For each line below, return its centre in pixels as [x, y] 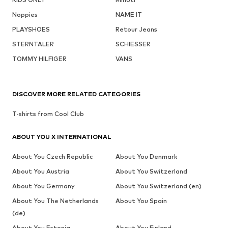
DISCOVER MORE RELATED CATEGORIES [76, 94]
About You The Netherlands [55, 201]
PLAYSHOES [31, 29]
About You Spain [141, 201]
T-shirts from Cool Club [48, 113]
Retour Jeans [136, 29]
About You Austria [41, 171]
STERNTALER [33, 44]
